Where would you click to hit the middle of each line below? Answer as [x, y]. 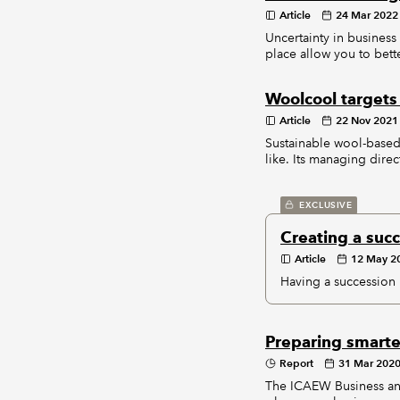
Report [296, 363]
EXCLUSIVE [325, 205]
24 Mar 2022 [367, 15]
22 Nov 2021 [367, 120]
